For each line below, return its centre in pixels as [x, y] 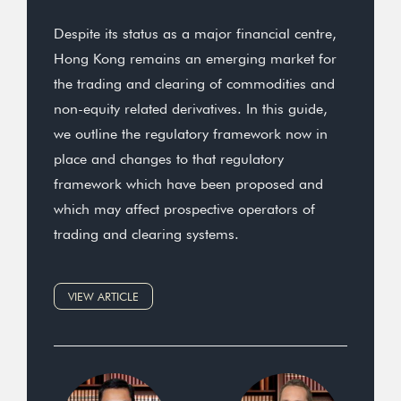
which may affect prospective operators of [184, 209]
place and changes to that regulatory [169, 159]
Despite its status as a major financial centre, [195, 34]
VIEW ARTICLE [103, 297]
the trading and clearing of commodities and [194, 84]
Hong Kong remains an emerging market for [195, 59]
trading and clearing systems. [146, 234]
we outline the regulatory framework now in [191, 134]
